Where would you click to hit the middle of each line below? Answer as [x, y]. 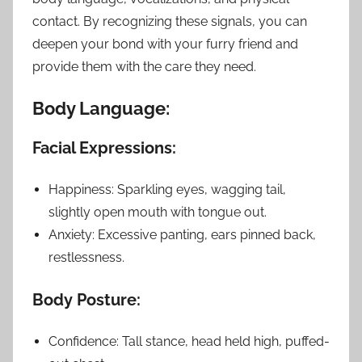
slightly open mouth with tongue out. [158, 212]
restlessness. [86, 257]
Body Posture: [86, 299]
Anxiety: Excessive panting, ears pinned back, [182, 234]
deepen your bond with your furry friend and [165, 44]
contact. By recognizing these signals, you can [170, 21]
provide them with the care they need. [144, 66]
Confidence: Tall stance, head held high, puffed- [189, 341]
